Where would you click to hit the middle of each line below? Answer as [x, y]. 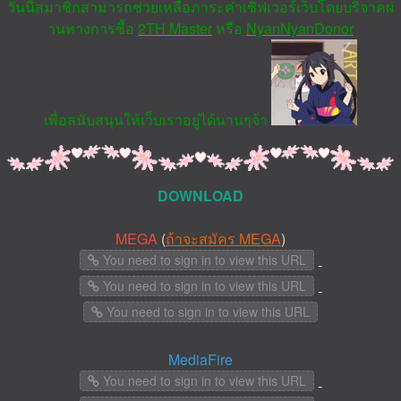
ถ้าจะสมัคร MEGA [223, 238]
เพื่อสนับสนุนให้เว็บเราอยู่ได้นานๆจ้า [158, 120]
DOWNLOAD [200, 195]
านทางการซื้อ [93, 29]
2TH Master [175, 29]
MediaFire [200, 359]
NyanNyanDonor [300, 29]
